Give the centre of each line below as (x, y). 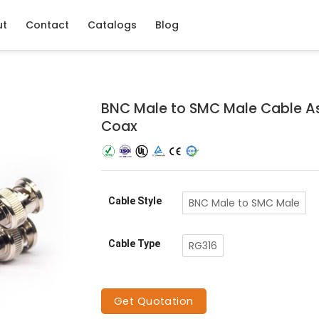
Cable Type (134, 244)
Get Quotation (153, 301)
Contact (47, 25)
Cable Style (135, 201)
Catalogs (112, 25)
